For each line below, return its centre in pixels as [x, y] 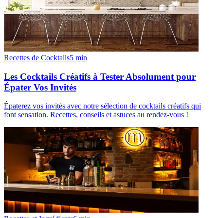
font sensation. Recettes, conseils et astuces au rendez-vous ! [96, 115]
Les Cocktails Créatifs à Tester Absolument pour [100, 76]
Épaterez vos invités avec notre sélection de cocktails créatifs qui [102, 106]
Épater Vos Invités [40, 87]
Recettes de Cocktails [37, 57]
